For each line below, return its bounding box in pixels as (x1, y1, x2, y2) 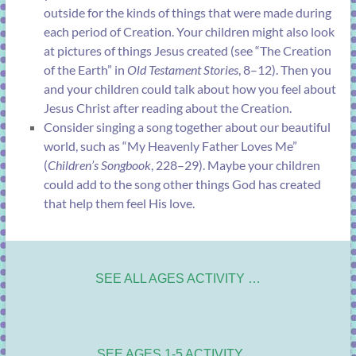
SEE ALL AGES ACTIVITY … (95, 272, 261, 286)
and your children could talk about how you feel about (43, 81, 336, 97)
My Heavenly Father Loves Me (126, 138, 292, 154)
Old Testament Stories (126, 62, 238, 78)
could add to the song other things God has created (43, 176, 321, 192)
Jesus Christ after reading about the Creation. (43, 100, 292, 116)
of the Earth (43, 62, 107, 78)
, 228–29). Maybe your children (150, 157, 320, 173)
